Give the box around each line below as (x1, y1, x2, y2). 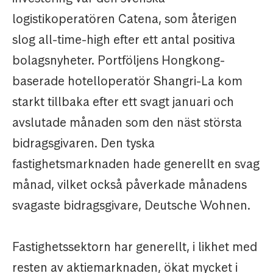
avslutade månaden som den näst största (12, 115, 242, 131)
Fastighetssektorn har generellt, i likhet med (12, 239, 257, 255)
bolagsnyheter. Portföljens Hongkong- (12, 52, 225, 69)
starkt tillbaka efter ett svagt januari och (12, 94, 234, 110)
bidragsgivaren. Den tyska (12, 135, 155, 152)
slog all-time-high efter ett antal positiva (12, 32, 235, 48)
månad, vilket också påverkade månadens (12, 177, 247, 193)
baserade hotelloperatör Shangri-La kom (12, 73, 243, 90)
